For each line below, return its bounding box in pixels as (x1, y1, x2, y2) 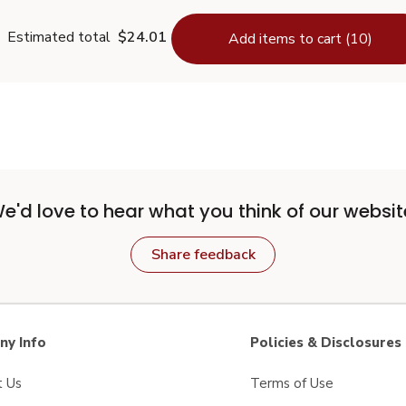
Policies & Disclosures (250, 333, 401, 352)
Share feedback (150, 245, 256, 265)
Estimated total (7, 27, 111, 47)
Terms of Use (250, 374, 333, 392)
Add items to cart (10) (227, 29, 372, 49)
